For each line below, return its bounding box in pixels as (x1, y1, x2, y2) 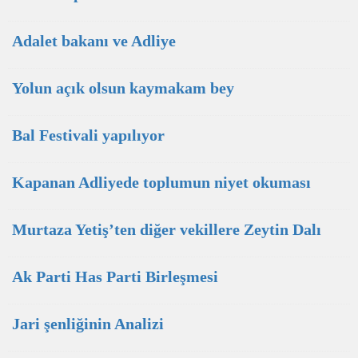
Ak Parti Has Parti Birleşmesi (12, 268, 218, 285)
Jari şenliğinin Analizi (12, 315, 164, 332)
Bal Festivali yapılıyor (12, 126, 165, 144)
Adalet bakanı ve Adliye (12, 32, 176, 50)
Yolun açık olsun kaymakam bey (12, 79, 234, 97)
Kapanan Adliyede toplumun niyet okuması (12, 173, 311, 191)
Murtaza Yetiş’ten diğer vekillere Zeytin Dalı (12, 221, 321, 238)
